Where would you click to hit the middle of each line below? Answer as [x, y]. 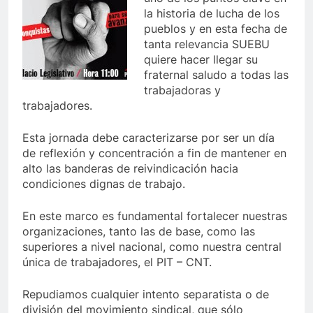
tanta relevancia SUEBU [207, 44]
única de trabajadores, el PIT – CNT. [117, 262]
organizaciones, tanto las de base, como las [139, 231]
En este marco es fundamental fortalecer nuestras [155, 216]
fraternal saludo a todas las [216, 74]
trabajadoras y [182, 90]
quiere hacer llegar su [201, 59]
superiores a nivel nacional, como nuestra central [152, 246]
